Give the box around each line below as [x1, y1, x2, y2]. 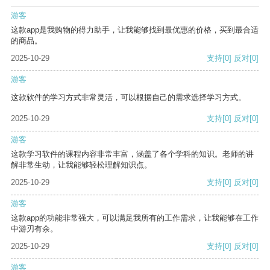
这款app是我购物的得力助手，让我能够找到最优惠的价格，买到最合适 [11, 25, 259, 35]
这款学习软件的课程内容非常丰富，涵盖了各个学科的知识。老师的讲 [11, 149, 254, 159]
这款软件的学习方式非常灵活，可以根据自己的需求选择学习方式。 [11, 93, 246, 102]
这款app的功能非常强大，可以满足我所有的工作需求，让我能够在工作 [11, 213, 259, 223]
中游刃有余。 [11, 224, 58, 234]
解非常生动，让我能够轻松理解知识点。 [11, 160, 152, 170]
